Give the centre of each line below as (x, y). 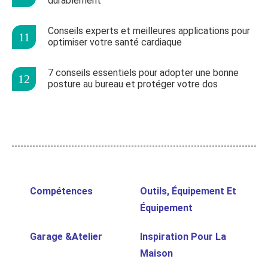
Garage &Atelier (66, 237)
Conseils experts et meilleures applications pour (149, 31)
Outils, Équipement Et (188, 191)
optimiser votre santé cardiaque (115, 42)
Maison (156, 254)
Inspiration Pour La (183, 237)
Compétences (61, 191)
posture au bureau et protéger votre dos (133, 84)
